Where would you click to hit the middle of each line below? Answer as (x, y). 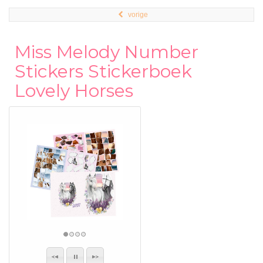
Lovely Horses (74, 91)
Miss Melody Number (107, 52)
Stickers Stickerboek (103, 71)
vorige (138, 15)
